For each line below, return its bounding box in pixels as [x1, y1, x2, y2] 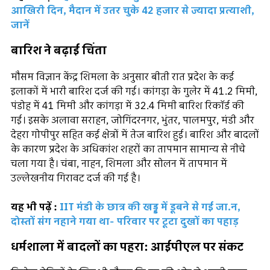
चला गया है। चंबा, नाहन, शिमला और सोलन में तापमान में [11, 156, 227, 171]
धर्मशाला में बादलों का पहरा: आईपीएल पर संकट [11, 238, 243, 256]
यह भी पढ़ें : [11, 199, 60, 215]
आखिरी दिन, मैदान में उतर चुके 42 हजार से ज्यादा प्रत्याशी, [11, 4, 254, 19]
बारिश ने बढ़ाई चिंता [11, 42, 107, 60]
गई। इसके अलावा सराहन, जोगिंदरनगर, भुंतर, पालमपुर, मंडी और [11, 113, 254, 128]
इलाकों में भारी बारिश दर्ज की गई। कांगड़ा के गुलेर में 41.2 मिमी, [11, 84, 257, 99]
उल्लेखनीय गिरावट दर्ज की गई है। [11, 171, 140, 186]
